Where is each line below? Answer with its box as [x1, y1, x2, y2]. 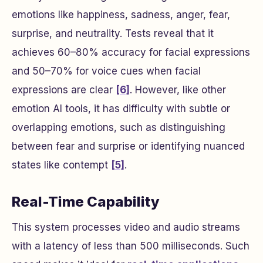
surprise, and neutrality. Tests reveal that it [12, 27, 214, 39]
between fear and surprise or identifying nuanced [12, 140, 245, 152]
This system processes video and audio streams [12, 221, 240, 233]
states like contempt [12, 159, 111, 171]
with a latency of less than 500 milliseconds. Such [12, 240, 249, 252]
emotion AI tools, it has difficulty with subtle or [12, 102, 230, 114]
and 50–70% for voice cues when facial [12, 65, 201, 77]
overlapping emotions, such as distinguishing [12, 121, 225, 133]
